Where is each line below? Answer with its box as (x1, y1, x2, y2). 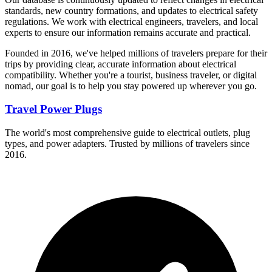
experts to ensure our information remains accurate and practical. (5, 27, 251, 38)
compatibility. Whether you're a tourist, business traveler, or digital (5, 69, 257, 80)
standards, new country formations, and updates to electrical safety (5, 5, 258, 16)
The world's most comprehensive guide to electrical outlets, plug (5, 127, 250, 138)
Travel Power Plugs (5, 103, 102, 116)
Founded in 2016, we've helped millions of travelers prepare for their (5, 47, 267, 58)
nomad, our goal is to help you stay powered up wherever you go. (5, 80, 257, 91)
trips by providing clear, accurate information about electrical (5, 58, 236, 69)
